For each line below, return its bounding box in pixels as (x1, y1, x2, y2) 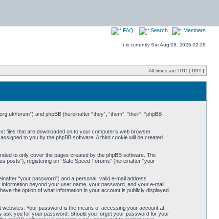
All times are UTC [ (149, 68, 192, 73)
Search (149, 27, 168, 33)
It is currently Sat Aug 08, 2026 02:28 (121, 42, 206, 47)
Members (182, 27, 206, 33)
